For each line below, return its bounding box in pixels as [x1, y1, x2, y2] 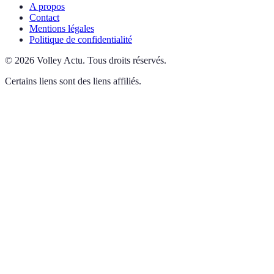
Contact [29, 12, 59, 23]
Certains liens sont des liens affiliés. [5, 76, 141, 87]
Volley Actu [37, 55, 83, 66]
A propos [29, 1, 65, 12]
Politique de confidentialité [29, 34, 132, 45]
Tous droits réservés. [87, 55, 166, 66]
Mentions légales [29, 23, 94, 34]
